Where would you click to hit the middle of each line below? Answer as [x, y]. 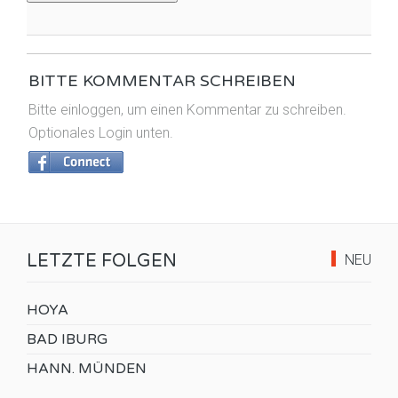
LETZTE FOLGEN [102, 261]
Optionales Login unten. [101, 133]
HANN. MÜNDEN [87, 368]
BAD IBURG [67, 339]
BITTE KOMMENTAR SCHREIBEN [162, 81]
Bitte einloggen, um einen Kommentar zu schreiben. [187, 110]
